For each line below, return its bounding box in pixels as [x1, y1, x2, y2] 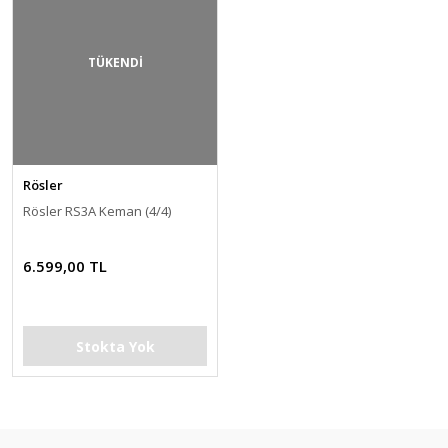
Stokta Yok [75, 336, 155, 356]
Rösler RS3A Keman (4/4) [23, 202, 171, 220]
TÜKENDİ [87, 54, 143, 71]
